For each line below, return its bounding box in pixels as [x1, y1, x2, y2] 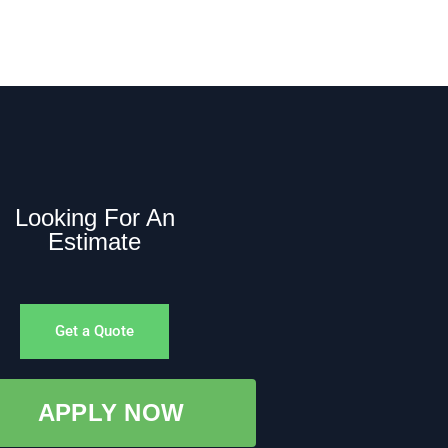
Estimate [48, 228, 142, 256]
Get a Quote [55, 322, 135, 341]
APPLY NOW [37, 399, 185, 427]
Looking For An [14, 204, 175, 232]
